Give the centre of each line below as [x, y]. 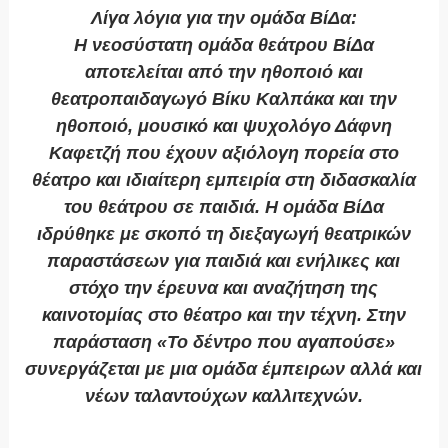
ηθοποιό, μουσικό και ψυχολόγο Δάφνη [223, 126]
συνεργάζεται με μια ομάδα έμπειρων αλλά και [224, 369]
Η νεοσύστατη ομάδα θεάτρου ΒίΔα [223, 45]
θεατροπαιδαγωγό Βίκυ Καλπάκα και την [223, 99]
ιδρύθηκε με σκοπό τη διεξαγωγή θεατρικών [223, 234]
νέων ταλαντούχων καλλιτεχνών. [223, 396]
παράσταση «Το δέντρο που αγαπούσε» [223, 342]
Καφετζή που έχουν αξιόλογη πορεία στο [223, 153]
